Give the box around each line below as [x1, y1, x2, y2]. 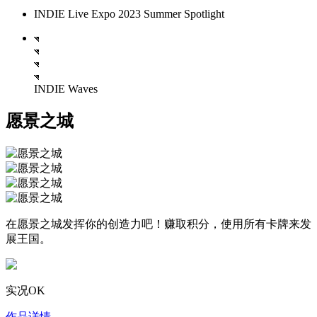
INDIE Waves [34, 83, 98, 95]
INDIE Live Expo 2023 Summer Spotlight [34, 8, 224, 20]
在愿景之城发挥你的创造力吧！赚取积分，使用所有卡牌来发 [6, 217, 311, 230]
